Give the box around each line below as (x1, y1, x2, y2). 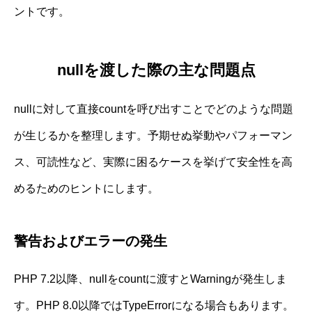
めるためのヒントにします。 (14, 182, 159, 195)
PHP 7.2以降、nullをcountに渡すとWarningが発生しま (14, 273, 287, 286)
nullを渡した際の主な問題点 (56, 61, 256, 79)
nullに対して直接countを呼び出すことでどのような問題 (14, 103, 293, 116)
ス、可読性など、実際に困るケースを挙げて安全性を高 (14, 156, 292, 169)
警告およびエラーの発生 (14, 233, 167, 249)
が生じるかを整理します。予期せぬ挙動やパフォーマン (14, 130, 292, 142)
